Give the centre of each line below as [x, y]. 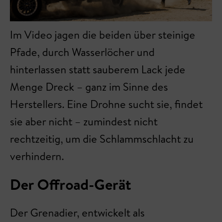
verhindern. [37, 156]
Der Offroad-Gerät [71, 184]
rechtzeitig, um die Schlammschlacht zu [102, 139]
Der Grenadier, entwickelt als [77, 212]
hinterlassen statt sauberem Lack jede [98, 69]
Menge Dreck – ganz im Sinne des [89, 86]
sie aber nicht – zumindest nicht [84, 121]
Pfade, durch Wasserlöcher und [82, 52]
